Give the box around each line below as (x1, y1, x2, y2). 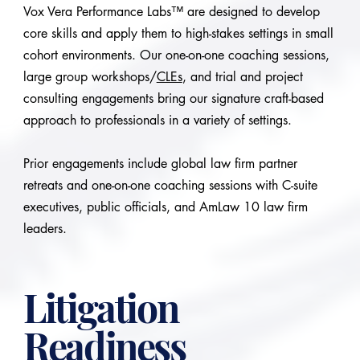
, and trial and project (182, 67, 303, 85)
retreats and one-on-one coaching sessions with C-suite (22, 176, 317, 194)
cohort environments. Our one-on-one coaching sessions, (22, 46, 329, 63)
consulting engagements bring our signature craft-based (22, 89, 324, 107)
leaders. (22, 219, 67, 237)
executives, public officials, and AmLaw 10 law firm (22, 198, 308, 215)
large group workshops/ (22, 67, 157, 85)
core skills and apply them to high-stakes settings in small (22, 24, 333, 42)
